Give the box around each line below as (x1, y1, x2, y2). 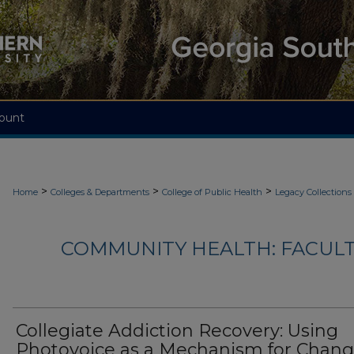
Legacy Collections (275, 186, 352, 198)
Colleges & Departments (51, 186, 149, 198)
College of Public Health (162, 186, 262, 198)
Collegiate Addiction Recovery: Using (16, 320, 338, 342)
